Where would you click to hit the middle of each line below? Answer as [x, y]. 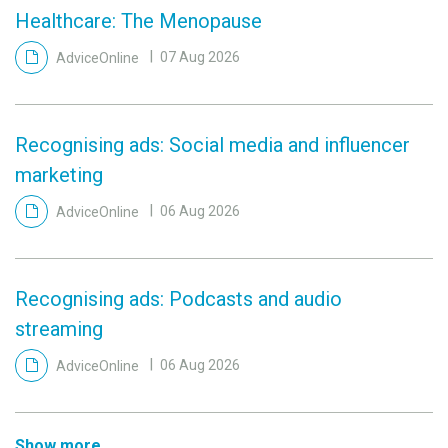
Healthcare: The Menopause [138, 20]
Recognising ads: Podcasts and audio [178, 298]
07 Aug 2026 [200, 57]
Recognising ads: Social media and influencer [212, 144]
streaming [59, 328]
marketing [59, 174]
